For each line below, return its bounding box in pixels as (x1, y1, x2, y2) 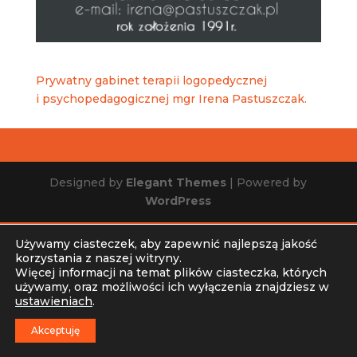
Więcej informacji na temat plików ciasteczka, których (15, 265, 327, 280)
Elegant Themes (126, 175, 227, 190)
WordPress (145, 194, 212, 209)
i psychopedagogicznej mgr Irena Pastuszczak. (35, 92, 307, 107)
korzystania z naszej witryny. (15, 251, 182, 265)
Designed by (49, 175, 127, 190)
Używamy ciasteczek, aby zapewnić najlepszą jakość (15, 237, 317, 251)
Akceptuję (31, 324, 80, 336)
